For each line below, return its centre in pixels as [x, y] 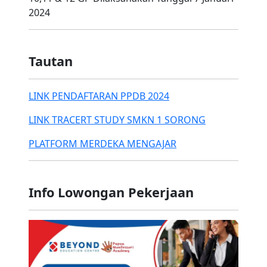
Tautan [51, 61]
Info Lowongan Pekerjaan [111, 193]
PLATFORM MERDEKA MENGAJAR [103, 144]
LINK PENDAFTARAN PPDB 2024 [99, 96]
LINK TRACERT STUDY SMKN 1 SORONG [117, 120]
